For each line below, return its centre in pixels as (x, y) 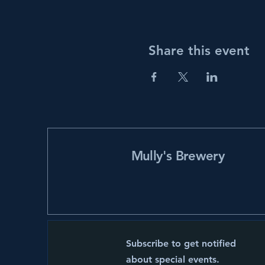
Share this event (199, 50)
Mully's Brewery (177, 156)
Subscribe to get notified (181, 243)
